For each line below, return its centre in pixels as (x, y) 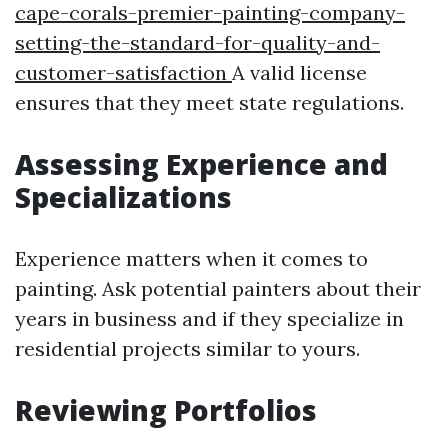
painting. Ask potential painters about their (218, 288)
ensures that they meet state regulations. (209, 102)
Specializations (123, 197)
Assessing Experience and (201, 164)
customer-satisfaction (123, 72)
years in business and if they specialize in (209, 318)
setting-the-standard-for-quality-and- (197, 42)
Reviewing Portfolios (166, 410)
